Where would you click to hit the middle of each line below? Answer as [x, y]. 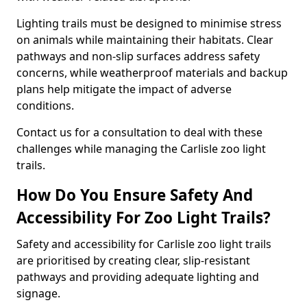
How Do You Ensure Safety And [135, 195]
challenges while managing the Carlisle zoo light [141, 149]
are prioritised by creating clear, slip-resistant [133, 260]
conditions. [45, 106]
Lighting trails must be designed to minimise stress [149, 23]
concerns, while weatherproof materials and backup [152, 73]
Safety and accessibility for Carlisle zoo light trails [144, 244]
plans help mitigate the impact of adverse [124, 89]
